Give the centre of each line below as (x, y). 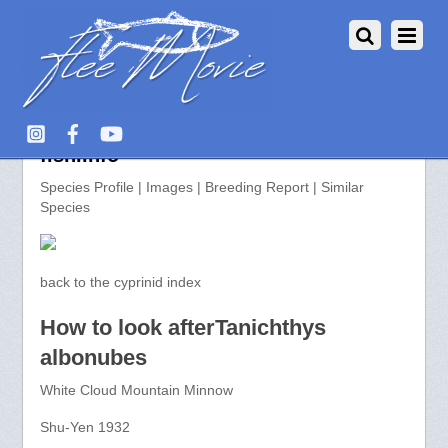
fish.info (79, 155)
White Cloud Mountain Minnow (136, 391)
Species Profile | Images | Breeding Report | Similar (201, 188)
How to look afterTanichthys (182, 327)
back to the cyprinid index (120, 282)
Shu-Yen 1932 (84, 427)
